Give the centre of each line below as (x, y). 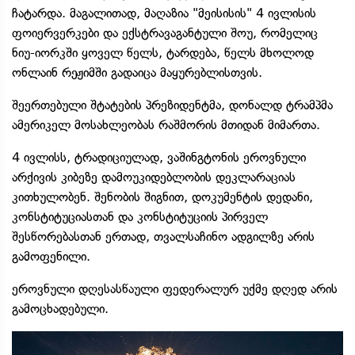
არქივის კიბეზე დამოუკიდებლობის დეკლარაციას (154, 177)
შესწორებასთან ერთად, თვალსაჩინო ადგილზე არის (163, 237)
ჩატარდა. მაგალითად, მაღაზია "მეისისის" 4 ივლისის (164, 13)
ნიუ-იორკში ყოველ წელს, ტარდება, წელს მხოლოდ (163, 53)
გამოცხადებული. (60, 309)
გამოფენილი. (51, 256)
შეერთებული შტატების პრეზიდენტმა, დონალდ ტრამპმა (172, 105)
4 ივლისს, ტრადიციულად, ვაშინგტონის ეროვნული (159, 157)
